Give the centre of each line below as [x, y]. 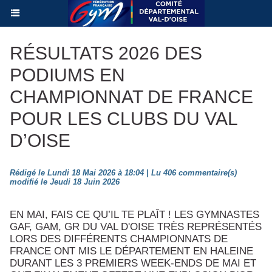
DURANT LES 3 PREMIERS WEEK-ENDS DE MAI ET [133, 263]
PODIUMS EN [67, 75]
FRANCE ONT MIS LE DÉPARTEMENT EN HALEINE [131, 251]
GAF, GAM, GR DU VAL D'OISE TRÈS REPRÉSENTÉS [136, 227]
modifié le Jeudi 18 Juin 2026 [65, 182]
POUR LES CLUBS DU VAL [124, 119]
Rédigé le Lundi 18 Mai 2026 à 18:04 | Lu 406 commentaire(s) [123, 173]
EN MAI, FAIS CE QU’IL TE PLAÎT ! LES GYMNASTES [134, 215]
